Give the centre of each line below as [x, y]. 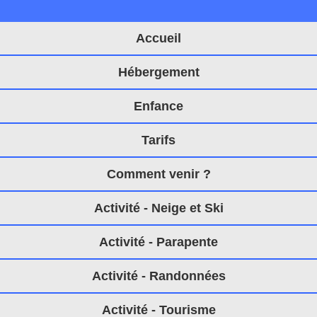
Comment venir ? [158, 174]
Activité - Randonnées [158, 276]
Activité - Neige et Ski [158, 208]
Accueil [158, 38]
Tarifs [158, 140]
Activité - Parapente [158, 242]
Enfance [158, 106]
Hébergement [158, 72]
